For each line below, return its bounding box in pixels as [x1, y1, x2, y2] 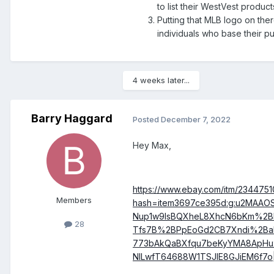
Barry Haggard [31, 112, 113, 125]
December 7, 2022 [161, 114, 231, 124]
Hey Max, [133, 140, 174, 151]
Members [56, 195, 92, 206]
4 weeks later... [133, 75, 190, 86]
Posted [133, 114, 161, 124]
